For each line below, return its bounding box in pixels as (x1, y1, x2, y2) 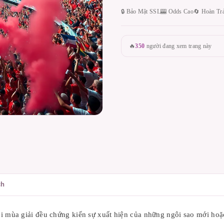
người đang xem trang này (144, 42, 212, 49)
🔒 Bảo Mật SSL (121, 8, 160, 15)
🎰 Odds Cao (160, 8, 193, 15)
